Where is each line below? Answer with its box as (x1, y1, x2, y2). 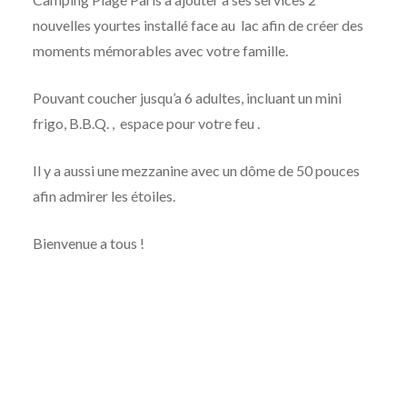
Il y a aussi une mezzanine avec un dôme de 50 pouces (32, 161, 360, 179)
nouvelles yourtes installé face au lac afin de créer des (32, 15, 363, 34)
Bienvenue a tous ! (32, 233, 144, 252)
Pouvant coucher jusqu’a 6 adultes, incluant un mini (32, 88, 342, 106)
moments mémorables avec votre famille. (32, 41, 288, 59)
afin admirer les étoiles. (32, 186, 175, 204)
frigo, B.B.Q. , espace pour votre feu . (32, 114, 260, 132)
